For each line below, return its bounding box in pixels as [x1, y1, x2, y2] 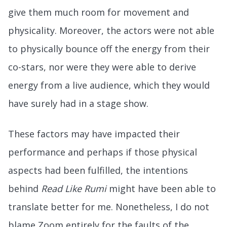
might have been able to [106, 182, 216, 195]
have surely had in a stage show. [8, 97, 151, 109]
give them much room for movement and [8, 6, 189, 18]
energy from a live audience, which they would [8, 79, 210, 91]
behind [8, 182, 41, 195]
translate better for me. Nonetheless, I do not [8, 200, 209, 213]
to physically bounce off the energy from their [8, 42, 210, 55]
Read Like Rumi [41, 182, 106, 195]
